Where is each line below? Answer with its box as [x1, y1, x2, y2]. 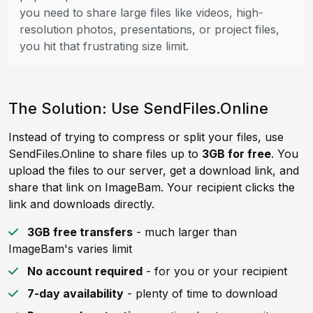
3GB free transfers [27, 225, 133, 239]
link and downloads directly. [8, 197, 154, 211]
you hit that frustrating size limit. [20, 39, 189, 53]
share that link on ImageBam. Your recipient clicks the [8, 180, 295, 194]
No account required [27, 264, 143, 278]
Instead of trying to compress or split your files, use [8, 130, 284, 144]
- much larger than [133, 225, 237, 239]
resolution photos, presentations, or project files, [20, 22, 279, 36]
